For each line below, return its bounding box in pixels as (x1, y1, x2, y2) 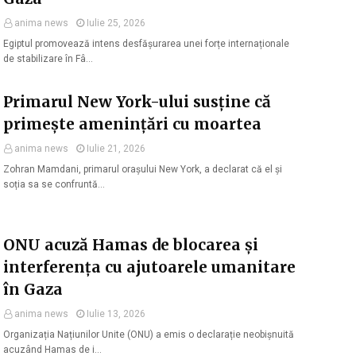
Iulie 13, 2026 (87, 308, 145, 319)
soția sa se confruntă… (3, 179, 105, 190)
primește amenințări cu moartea (3, 114, 261, 133)
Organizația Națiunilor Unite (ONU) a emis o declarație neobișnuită (3, 329, 294, 340)
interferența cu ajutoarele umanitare (3, 257, 296, 277)
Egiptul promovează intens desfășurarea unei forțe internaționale (3, 38, 289, 49)
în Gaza (3, 280, 63, 299)
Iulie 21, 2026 (87, 143, 145, 154)
